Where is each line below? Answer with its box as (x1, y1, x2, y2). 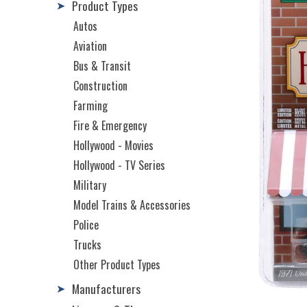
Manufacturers (72, 279, 140, 297)
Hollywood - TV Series (73, 156, 165, 173)
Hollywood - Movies (73, 136, 153, 153)
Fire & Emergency (73, 116, 147, 134)
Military (73, 176, 106, 193)
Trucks (73, 236, 101, 253)
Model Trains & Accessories (73, 196, 191, 213)
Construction (73, 77, 127, 94)
